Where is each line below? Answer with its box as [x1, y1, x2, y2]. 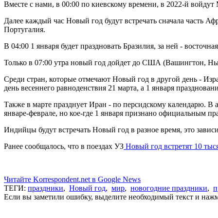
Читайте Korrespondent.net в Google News [4, 175, 141, 183]
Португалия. [4, 25, 45, 34]
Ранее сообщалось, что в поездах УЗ [4, 142, 124, 150]
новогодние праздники [130, 183, 207, 192]
